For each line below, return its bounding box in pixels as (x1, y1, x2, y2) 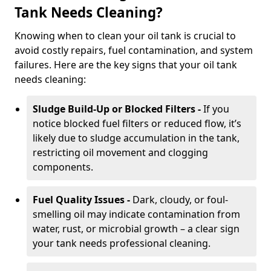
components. (33, 160, 93, 174)
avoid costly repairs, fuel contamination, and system (15, 44, 253, 57)
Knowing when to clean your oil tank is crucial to (15, 29, 236, 42)
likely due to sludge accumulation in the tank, (33, 131, 240, 145)
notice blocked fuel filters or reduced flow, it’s (33, 117, 241, 130)
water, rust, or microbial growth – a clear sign (33, 222, 240, 235)
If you (203, 102, 229, 116)
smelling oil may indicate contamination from (33, 207, 240, 221)
